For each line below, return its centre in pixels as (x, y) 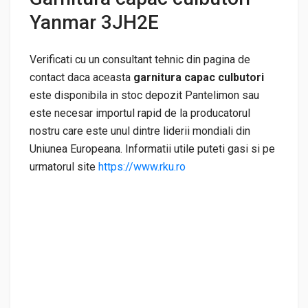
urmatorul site (64, 166)
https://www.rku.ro (142, 166)
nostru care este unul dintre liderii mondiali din (140, 131)
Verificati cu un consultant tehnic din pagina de (140, 59)
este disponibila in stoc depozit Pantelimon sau (144, 95)
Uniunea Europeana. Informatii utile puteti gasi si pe (152, 148)
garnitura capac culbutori (197, 77)
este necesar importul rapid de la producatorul (140, 113)
